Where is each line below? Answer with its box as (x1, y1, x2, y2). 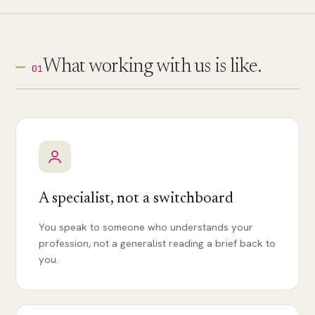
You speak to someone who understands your (39, 219, 254, 233)
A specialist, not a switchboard (39, 191, 234, 207)
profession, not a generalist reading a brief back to (39, 236, 276, 250)
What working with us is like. (43, 56, 262, 77)
